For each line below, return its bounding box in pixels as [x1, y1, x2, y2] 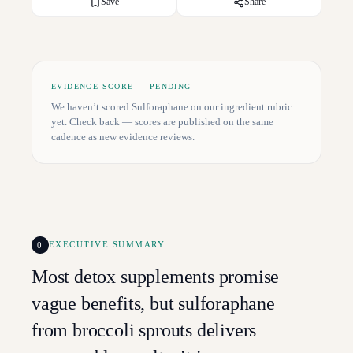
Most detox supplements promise [32, 266, 280, 287]
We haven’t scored [51, 101, 132, 113]
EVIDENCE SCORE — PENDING [51, 82, 191, 91]
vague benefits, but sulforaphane [32, 293, 275, 314]
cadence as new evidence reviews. [51, 131, 195, 143]
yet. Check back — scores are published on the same [51, 116, 273, 128]
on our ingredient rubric [188, 101, 292, 113]
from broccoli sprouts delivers [32, 320, 257, 340]
